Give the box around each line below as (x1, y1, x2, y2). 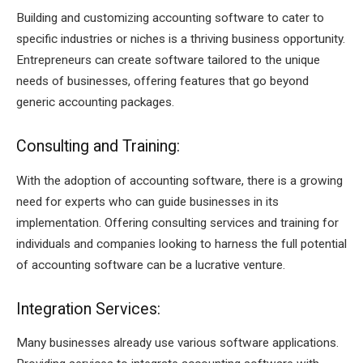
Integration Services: (16, 299, 164, 318)
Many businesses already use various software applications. (16, 335, 339, 351)
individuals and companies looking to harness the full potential (16, 236, 347, 251)
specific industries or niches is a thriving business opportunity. (16, 32, 345, 47)
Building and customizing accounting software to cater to (16, 11, 324, 26)
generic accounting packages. (16, 95, 174, 110)
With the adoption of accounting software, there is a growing (16, 173, 343, 188)
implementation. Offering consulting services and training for (16, 215, 339, 230)
